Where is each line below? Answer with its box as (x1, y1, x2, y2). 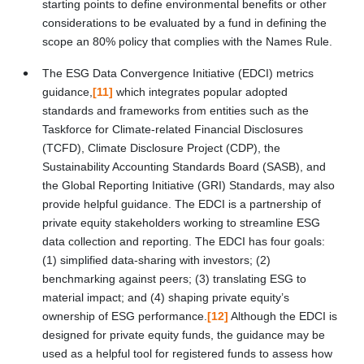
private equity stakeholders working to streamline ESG (42, 215, 320, 229)
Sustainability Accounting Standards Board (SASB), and (42, 159, 326, 173)
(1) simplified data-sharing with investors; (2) (42, 253, 271, 266)
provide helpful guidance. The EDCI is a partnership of (42, 197, 321, 210)
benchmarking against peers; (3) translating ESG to (42, 271, 306, 285)
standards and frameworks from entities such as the (42, 103, 309, 117)
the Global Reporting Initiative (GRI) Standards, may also (42, 178, 335, 192)
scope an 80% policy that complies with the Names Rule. (42, 34, 332, 48)
